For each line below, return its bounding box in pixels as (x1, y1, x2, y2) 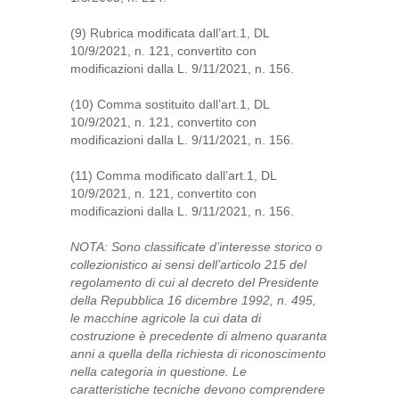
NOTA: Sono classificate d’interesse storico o (70, 240, 322, 254)
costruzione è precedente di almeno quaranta (70, 329, 327, 343)
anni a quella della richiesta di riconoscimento (70, 346, 326, 361)
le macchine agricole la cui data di (70, 311, 261, 325)
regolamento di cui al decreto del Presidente (70, 275, 319, 289)
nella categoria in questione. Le (70, 364, 247, 379)
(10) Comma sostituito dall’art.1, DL (70, 97, 269, 111)
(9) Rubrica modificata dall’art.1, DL (70, 26, 269, 40)
